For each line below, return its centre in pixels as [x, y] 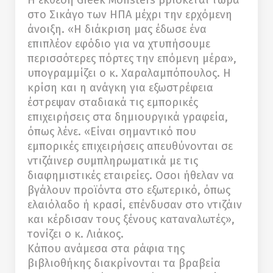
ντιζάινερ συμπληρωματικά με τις [113, 161]
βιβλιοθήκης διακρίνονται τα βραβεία [124, 264]
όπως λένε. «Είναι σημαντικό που [112, 132]
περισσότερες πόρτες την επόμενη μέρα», [132, 59]
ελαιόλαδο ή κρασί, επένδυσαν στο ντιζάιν [135, 205]
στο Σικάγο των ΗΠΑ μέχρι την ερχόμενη [130, 15]
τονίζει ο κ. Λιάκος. [76, 234]
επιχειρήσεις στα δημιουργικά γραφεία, [128, 117]
